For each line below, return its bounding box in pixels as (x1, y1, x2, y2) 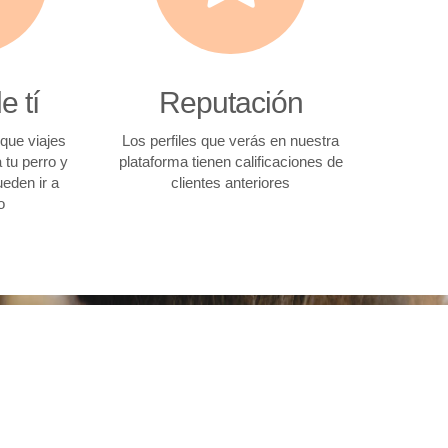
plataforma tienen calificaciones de (118, 153, 343, 170)
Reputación (158, 86, 303, 119)
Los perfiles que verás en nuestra (122, 132, 340, 149)
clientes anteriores (171, 174, 291, 191)
